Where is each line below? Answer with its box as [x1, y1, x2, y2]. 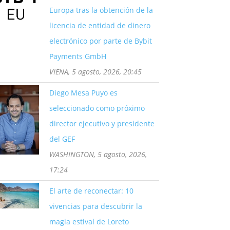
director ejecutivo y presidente [49, 119, 155, 128]
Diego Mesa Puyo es [49, 88, 118, 98]
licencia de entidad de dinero [49, 21, 150, 30]
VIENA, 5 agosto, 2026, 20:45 [49, 67, 142, 76]
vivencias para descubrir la [49, 201, 142, 211]
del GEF [49, 134, 75, 144]
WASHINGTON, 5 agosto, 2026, [49, 149, 147, 159]
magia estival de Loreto [49, 217, 129, 226]
